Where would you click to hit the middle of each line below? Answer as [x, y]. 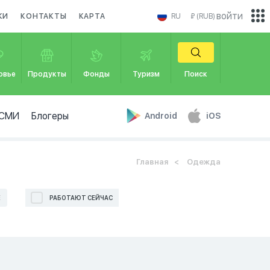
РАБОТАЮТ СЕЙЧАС [81, 198]
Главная [152, 162]
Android [162, 116]
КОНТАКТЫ [44, 16]
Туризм [146, 74]
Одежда [203, 162]
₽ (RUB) [203, 16]
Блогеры [50, 116]
